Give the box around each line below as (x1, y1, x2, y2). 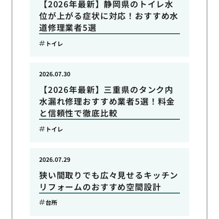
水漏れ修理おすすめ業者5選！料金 (39, 95, 175, 108)
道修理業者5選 (39, 22, 97, 34)
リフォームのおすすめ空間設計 (39, 180, 161, 193)
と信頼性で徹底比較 (39, 107, 118, 119)
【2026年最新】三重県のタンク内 (39, 84, 174, 96)
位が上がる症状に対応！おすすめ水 (39, 10, 179, 22)
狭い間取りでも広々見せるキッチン (39, 169, 179, 181)
